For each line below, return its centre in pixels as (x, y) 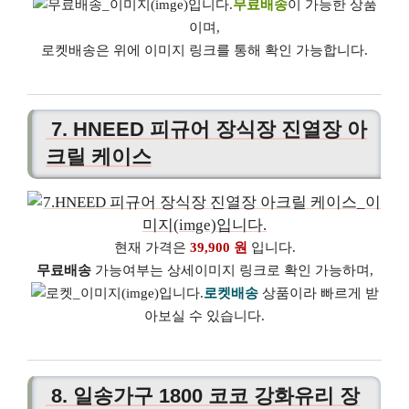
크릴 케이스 (99, 157)
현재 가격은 (152, 248)
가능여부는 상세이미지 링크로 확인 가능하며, (232, 271)
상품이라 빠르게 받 (318, 294)
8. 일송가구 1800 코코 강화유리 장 (203, 395)
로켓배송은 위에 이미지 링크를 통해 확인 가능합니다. (204, 50)
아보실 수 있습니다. (204, 316)
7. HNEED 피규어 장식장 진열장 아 (206, 130)
